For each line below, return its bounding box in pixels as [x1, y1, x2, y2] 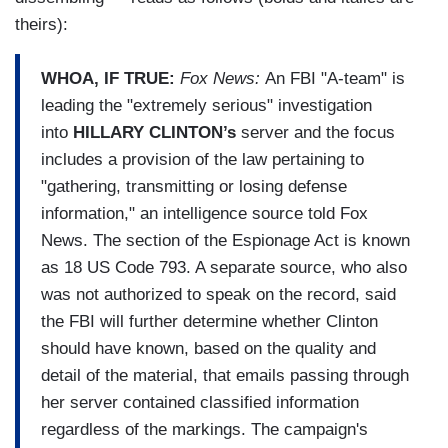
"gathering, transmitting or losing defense [41, 176, 347, 196]
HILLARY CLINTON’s [68, 122, 241, 142]
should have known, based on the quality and [41, 338, 376, 358]
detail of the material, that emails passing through [41, 365, 409, 385]
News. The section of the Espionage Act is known [41, 230, 410, 250]
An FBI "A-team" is [265, 68, 405, 88]
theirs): [15, 15, 68, 35]
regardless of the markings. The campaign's [41, 419, 368, 439]
